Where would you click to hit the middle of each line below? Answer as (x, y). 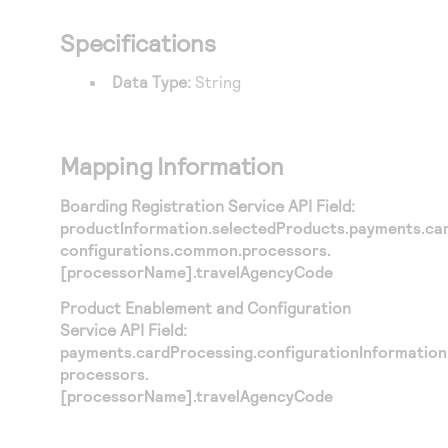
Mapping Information (172, 165)
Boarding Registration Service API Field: (207, 205)
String (216, 81)
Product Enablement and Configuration (205, 307)
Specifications (138, 42)
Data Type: (152, 81)
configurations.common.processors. (195, 249)
